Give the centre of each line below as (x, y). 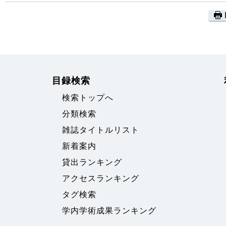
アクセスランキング (101, 178)
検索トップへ (88, 98)
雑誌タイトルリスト (101, 130)
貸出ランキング (92, 162)
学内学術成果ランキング (109, 211)
